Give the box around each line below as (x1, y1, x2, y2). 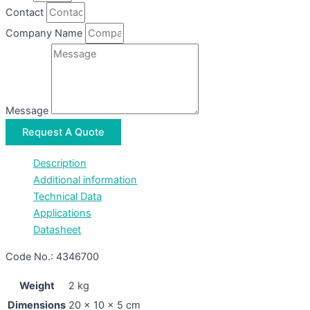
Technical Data (33, 190, 102, 203)
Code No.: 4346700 (6, 250, 99, 264)
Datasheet (33, 224, 81, 237)
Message (6, 104, 51, 117)
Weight (19, 279, 55, 292)
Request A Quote (22, 125, 104, 138)
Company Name (6, 26, 85, 39)
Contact (6, 6, 46, 19)
